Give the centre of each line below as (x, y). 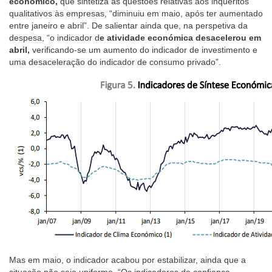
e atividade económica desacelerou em (180, 38)
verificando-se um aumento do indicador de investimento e (145, 50)
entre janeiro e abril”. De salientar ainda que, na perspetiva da (128, 25)
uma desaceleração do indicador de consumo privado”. (115, 62)
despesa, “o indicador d (54, 38)
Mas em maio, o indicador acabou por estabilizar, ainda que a (127, 260)
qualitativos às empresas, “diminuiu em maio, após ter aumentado (136, 13)
